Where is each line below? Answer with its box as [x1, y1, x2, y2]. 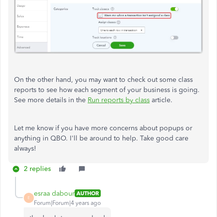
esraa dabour [34, 189, 75, 198]
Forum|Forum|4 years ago [34, 199, 101, 206]
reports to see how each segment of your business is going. [14, 85, 200, 94]
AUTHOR [77, 190, 99, 197]
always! [14, 144, 36, 153]
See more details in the [14, 95, 88, 104]
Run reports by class [88, 95, 150, 104]
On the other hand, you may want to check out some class [14, 75, 193, 84]
